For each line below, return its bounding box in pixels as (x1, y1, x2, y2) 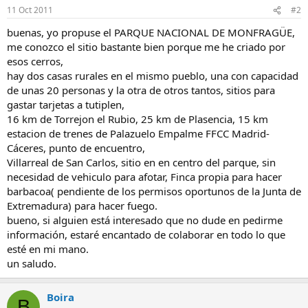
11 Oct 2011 (7, 4, 53, 16)
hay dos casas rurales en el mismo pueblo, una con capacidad (7, 69, 298, 82)
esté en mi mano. (7, 242, 89, 256)
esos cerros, (7, 54, 63, 68)
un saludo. (7, 256, 56, 270)
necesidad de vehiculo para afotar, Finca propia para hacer (7, 170, 282, 184)
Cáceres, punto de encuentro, (7, 141, 145, 155)
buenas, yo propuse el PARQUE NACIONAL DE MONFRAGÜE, (7, 25, 295, 39)
